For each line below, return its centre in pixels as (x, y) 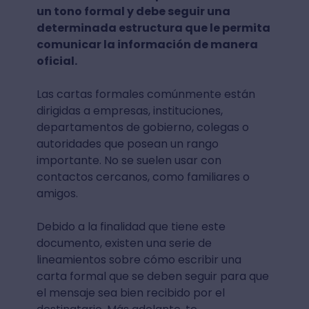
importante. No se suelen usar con (129, 160)
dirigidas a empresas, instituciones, (129, 110)
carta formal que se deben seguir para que (152, 276)
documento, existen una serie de (124, 243)
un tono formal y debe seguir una (133, 11)
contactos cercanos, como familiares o (143, 177)
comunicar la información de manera (147, 44)
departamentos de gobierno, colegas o (142, 127)
